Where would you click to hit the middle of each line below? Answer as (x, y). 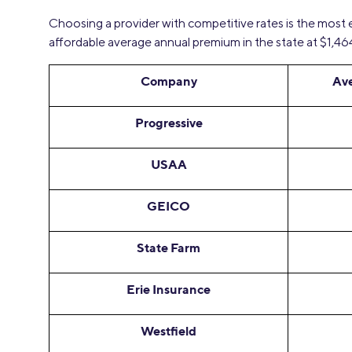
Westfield (169, 331)
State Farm (169, 247)
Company (169, 81)
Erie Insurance (169, 289)
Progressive (169, 123)
